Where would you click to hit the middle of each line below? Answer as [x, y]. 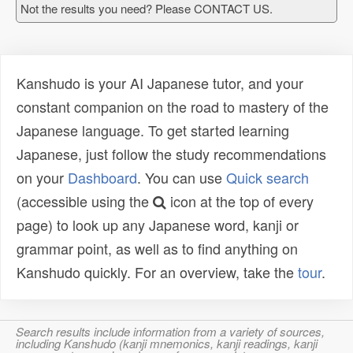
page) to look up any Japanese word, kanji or [158, 225]
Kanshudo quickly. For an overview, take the [157, 272]
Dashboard [102, 177]
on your [42, 177]
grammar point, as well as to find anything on [157, 248]
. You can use [182, 177]
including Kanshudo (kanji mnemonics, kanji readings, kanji [167, 343]
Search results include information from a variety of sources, [170, 331]
